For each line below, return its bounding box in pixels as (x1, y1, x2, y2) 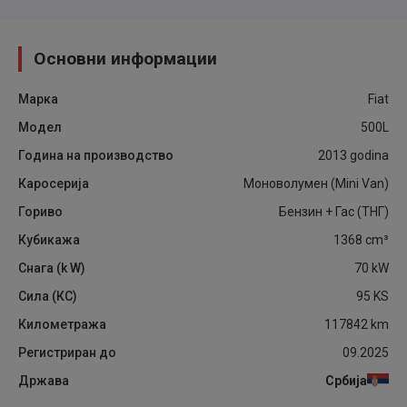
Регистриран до (18, 345, 116, 360)
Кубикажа (18, 233, 80, 247)
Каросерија (18, 176, 89, 191)
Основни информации (34, 48, 217, 69)
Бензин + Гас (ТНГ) (279, 204, 389, 219)
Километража (18, 317, 106, 332)
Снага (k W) (18, 261, 85, 275)
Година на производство (18, 148, 174, 163)
